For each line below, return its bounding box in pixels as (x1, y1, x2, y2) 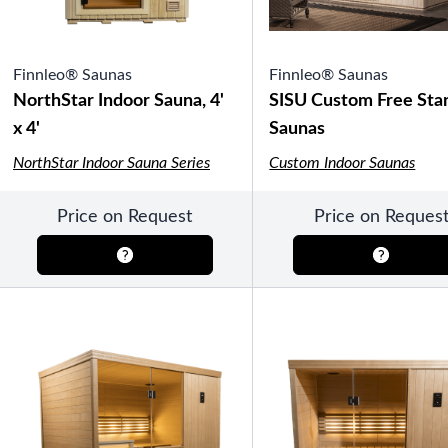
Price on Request (57, 208, 193, 226)
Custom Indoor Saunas (269, 155, 416, 171)
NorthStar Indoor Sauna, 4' (13, 92, 224, 110)
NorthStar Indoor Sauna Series (13, 155, 210, 171)
